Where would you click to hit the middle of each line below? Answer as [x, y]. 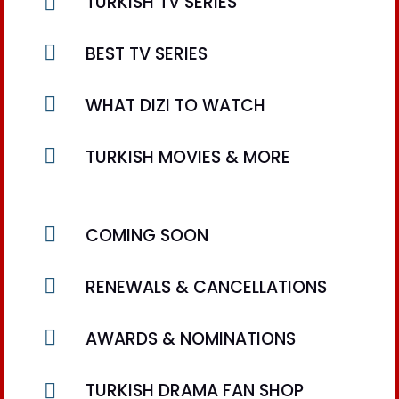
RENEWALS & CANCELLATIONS [206, 287]
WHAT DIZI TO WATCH [175, 105]
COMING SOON [147, 235]
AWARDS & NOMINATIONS [190, 338]
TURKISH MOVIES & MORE [187, 157]
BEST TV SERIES [146, 53]
